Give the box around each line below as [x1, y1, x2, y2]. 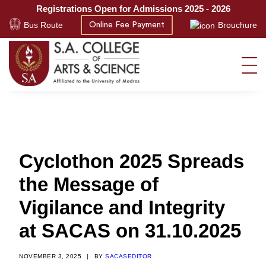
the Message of [19, 173, 159, 195]
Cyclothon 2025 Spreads [19, 150, 244, 172]
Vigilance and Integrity [19, 197, 225, 218]
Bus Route [24, 20, 63, 30]
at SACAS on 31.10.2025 [19, 220, 241, 242]
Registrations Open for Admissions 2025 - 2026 [36, 4, 230, 14]
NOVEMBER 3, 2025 [19, 253, 81, 259]
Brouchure [218, 20, 257, 30]
